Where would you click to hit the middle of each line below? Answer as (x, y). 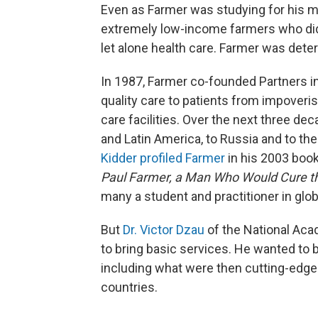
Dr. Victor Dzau (165, 229)
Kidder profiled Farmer (163, 158)
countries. (129, 287)
